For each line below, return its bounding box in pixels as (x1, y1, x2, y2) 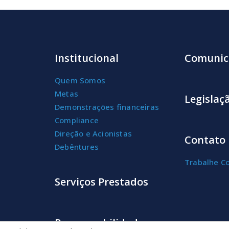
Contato (185, 132, 225, 147)
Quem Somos (55, 75, 105, 85)
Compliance (55, 114, 99, 125)
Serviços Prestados (55, 174, 148, 189)
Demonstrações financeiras (55, 101, 159, 112)
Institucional (55, 51, 119, 65)
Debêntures (55, 141, 99, 152)
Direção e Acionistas (55, 128, 132, 139)
